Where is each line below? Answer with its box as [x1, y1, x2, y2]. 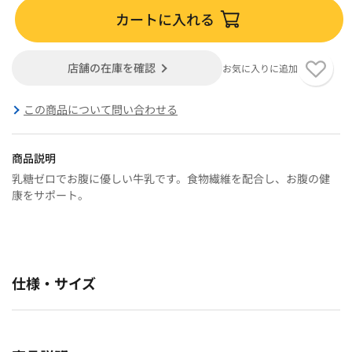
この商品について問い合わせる [24, 101, 178, 117]
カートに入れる [115, 8, 215, 29]
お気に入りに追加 [222, 60, 298, 75]
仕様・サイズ [12, 272, 96, 293]
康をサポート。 [12, 186, 89, 203]
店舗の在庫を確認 [68, 59, 156, 75]
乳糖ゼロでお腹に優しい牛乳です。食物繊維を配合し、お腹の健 [12, 170, 330, 186]
